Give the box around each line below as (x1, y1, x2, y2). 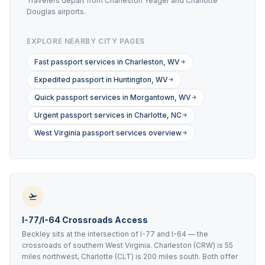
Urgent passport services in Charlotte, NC (34, 111, 182, 119)
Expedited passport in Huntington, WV (34, 75, 168, 84)
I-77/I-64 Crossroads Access (22, 215, 148, 225)
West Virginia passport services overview (34, 128, 182, 137)
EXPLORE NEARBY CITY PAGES (27, 37, 145, 46)
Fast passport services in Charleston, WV (34, 57, 180, 66)
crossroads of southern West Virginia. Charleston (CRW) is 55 (22, 241, 233, 250)
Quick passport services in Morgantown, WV (34, 93, 191, 102)
